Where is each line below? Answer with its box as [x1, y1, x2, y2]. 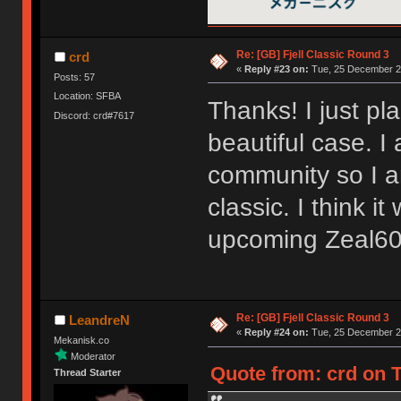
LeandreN [68, 312, 130, 328]
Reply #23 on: [243, 63, 309, 74]
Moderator [71, 350, 116, 362]
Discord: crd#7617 [54, 109, 135, 121]
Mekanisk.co [54, 335, 110, 346]
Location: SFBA [54, 90, 122, 102]
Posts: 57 [54, 71, 96, 82]
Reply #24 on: [243, 327, 309, 338]
